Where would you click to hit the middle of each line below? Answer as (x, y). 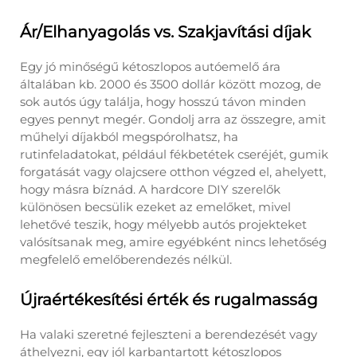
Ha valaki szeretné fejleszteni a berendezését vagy (169, 334)
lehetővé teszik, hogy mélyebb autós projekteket (163, 224)
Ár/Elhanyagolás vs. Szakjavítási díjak (165, 32)
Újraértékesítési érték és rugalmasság (169, 300)
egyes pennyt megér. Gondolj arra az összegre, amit (173, 119)
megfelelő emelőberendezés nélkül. (126, 259)
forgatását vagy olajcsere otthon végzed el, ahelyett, (173, 172)
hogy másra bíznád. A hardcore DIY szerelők (150, 189)
